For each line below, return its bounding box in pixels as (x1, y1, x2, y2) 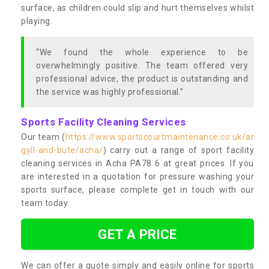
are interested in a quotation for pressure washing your (21, 171, 254, 181)
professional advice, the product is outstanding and (36, 73, 248, 83)
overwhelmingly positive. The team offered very (36, 60, 248, 70)
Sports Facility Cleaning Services (21, 115, 186, 128)
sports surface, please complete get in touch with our (21, 184, 254, 195)
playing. (21, 16, 55, 26)
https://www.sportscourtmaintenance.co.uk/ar (65, 131, 254, 142)
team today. (21, 198, 70, 208)
